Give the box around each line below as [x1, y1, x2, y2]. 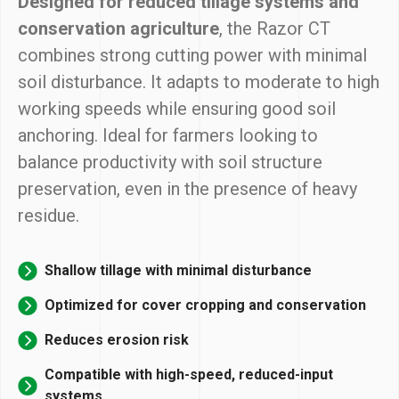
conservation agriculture [18, 17, 219, 39]
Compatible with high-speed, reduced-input [45, 365, 333, 383]
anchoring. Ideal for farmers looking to [18, 124, 318, 146]
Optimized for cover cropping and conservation [45, 296, 366, 313]
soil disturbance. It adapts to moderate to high [18, 70, 379, 93]
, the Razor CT [219, 17, 330, 39]
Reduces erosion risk [45, 330, 189, 348]
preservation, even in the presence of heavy [18, 177, 357, 199]
